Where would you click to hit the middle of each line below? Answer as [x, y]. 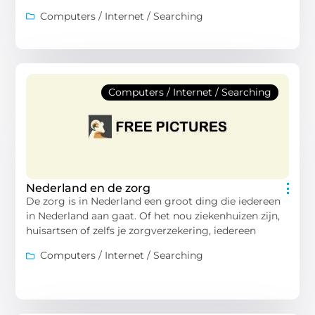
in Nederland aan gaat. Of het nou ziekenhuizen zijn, [153, 216]
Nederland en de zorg [89, 188]
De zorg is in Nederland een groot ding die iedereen [154, 201]
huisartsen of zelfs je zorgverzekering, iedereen [141, 230]
